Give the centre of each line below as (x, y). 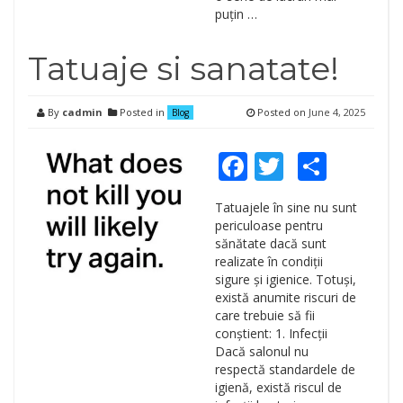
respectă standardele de (285, 369)
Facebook (310, 166)
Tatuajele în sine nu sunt (286, 207)
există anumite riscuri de (285, 297)
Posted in (142, 112)
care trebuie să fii (264, 315)
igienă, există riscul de (278, 387)
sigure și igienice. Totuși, (285, 279)
